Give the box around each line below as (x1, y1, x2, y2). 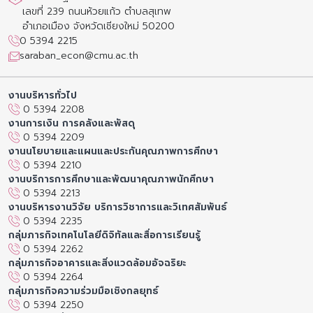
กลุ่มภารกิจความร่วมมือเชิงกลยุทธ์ (8, 283, 159, 298)
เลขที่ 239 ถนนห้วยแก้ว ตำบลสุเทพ (22, 3, 171, 19)
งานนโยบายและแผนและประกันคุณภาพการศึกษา (8, 143, 218, 159)
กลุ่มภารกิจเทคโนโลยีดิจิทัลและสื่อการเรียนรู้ (8, 227, 201, 242)
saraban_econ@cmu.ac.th (20, 48, 138, 63)
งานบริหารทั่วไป (8, 87, 77, 103)
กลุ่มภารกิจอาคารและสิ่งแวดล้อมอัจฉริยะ (8, 255, 187, 270)
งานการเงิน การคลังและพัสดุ (8, 115, 135, 131)
